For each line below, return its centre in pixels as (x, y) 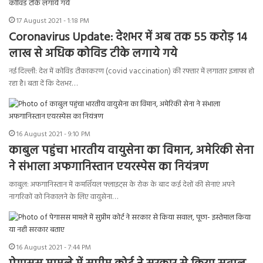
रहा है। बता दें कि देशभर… (43, 84)
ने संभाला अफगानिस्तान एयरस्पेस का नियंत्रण (109, 168)
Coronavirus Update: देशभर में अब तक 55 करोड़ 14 (128, 38)
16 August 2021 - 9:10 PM (53, 135)
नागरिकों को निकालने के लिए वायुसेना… (63, 197)
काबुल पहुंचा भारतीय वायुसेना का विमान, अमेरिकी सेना (131, 151)
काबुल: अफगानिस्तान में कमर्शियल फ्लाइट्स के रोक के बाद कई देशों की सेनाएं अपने (122, 185)
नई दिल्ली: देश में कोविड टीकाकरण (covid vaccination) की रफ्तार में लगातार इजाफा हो (131, 72)
